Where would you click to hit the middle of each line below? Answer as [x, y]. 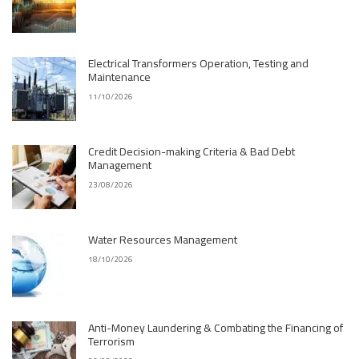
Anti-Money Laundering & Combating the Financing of [216, 328]
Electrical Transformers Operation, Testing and [198, 63]
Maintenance [119, 77]
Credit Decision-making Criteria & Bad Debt [192, 151]
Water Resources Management [163, 240]
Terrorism [111, 341]
